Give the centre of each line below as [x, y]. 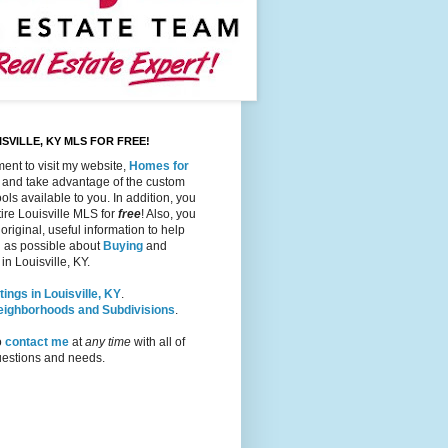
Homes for [159, 166]
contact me [37, 342]
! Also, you [168, 214]
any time [108, 342]
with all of [158, 342]
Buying [123, 246]
